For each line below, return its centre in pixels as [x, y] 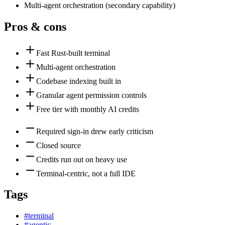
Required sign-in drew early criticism [95, 131]
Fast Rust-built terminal [73, 53]
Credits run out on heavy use [82, 159]
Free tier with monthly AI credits [88, 109]
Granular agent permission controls [91, 95]
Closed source [59, 145]
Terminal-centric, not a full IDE [86, 173]
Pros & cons [35, 26]
